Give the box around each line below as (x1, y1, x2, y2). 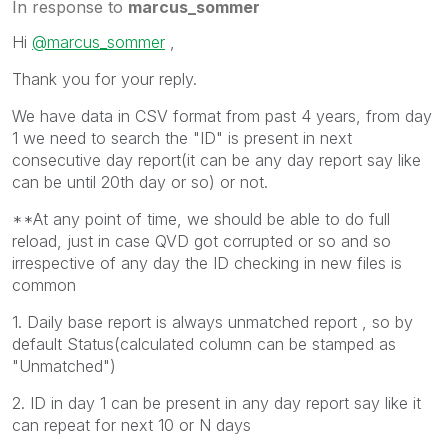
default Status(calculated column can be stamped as (12, 333, 396, 354)
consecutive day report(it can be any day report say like (12, 149, 421, 170)
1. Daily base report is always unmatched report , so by (12, 311, 413, 332)
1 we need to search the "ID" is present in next (12, 127, 352, 148)
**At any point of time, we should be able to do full (12, 208, 390, 229)
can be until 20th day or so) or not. (12, 171, 268, 192)
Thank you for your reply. (12, 68, 197, 89)
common (12, 274, 76, 295)
